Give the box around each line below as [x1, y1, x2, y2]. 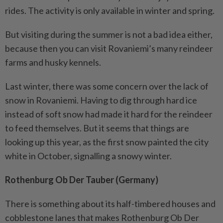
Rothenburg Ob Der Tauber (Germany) [5, 174, 158, 185]
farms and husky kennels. [5, 56, 101, 68]
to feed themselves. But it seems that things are [5, 122, 189, 133]
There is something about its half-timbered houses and [5, 198, 216, 209]
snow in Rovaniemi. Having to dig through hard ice [5, 94, 197, 106]
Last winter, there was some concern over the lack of [5, 80, 209, 92]
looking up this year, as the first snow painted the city [5, 136, 209, 147]
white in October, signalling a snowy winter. [5, 150, 172, 161]
